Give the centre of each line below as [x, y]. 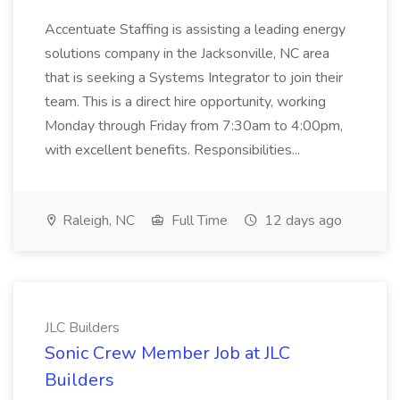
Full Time [198, 221]
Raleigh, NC [97, 221]
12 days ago [301, 221]
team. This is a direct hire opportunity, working [185, 102]
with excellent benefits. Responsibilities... [174, 150]
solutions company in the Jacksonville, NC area [187, 54]
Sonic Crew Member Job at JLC [167, 353]
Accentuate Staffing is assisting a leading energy [195, 29]
